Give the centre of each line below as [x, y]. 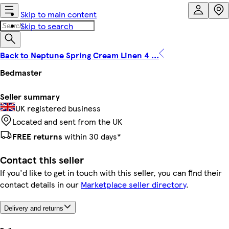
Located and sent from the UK [67, 121]
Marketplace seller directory [133, 185]
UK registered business [58, 108]
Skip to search [47, 26]
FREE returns [37, 136]
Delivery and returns [34, 209]
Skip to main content [59, 14]
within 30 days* [92, 136]
